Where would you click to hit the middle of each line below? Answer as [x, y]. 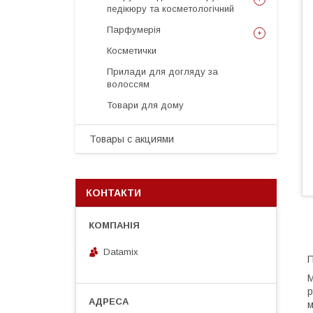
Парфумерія [134, 30]
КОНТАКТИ [114, 193]
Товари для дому [145, 105]
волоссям [128, 84]
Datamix [121, 252]
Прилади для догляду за [162, 72]
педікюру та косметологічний [170, 9]
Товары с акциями [132, 139]
